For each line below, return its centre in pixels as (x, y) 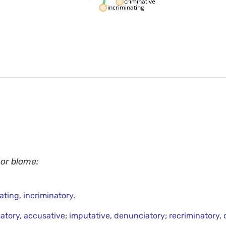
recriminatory (194, 216)
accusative (45, 216)
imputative (90, 216)
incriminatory (48, 196)
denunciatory (140, 216)
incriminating (126, 7)
